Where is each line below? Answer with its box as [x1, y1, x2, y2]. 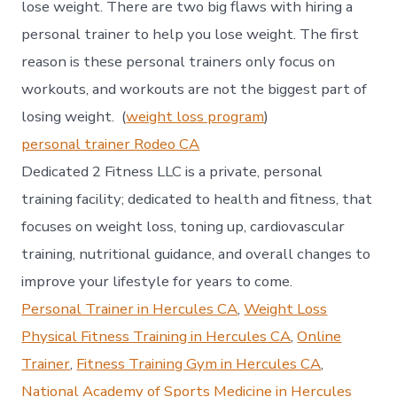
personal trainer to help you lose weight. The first [21, 24, 360, 45]
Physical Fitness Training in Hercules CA [21, 326, 292, 347]
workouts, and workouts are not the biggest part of [21, 79, 368, 100]
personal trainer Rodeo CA [21, 134, 200, 155]
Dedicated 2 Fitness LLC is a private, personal [21, 161, 323, 183]
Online [297, 326, 342, 347]
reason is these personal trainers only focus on [21, 51, 336, 73]
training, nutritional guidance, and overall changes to [21, 244, 371, 265]
